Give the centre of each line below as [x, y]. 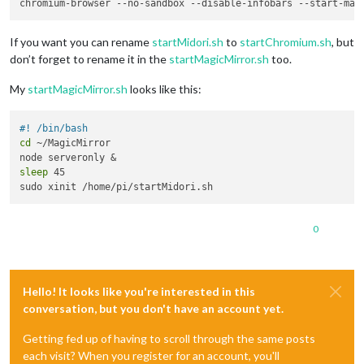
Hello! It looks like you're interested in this [139, 291]
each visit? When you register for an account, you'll [151, 355]
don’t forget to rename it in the [89, 59]
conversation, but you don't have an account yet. [153, 308]
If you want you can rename [81, 42]
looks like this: [165, 89]
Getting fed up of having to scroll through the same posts [169, 338]
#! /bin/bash [54, 128]
